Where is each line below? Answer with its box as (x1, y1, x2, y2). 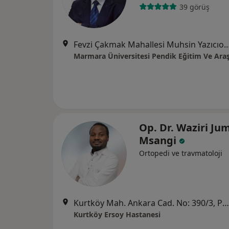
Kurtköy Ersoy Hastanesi (74, 210, 161, 219)
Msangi (139, 133, 179, 147)
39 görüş (179, 2, 210, 12)
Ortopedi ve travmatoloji (139, 148, 222, 158)
